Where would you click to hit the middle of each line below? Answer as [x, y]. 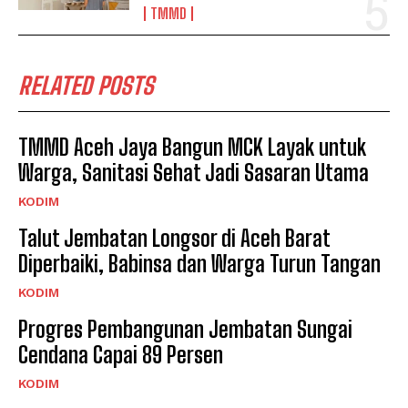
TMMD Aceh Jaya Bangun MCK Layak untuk [192, 148]
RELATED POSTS [86, 86]
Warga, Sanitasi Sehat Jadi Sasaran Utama [194, 173]
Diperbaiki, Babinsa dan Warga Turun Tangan [199, 264]
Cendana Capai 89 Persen [121, 355]
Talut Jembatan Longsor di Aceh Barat [174, 239]
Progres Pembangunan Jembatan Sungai [185, 330]
